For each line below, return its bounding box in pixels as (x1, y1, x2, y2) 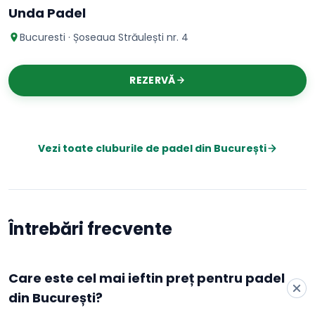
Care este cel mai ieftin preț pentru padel (8, 269, 285, 287)
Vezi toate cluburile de (37, 141, 162, 155)
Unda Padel (8, 4, 86, 22)
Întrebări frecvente (8, 217, 172, 240)
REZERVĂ (129, 73, 176, 87)
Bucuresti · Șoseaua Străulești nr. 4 (20, 30, 188, 44)
